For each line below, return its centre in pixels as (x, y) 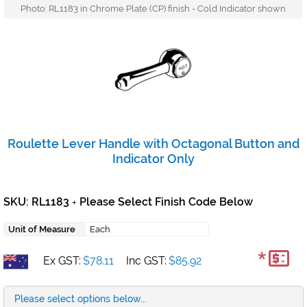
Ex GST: (62, 260)
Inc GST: (146, 260)
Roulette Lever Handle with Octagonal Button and (153, 144)
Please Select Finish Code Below (165, 202)
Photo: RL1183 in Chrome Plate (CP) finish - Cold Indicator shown (153, 9)
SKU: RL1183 (38, 202)
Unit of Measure (42, 230)
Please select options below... (81, 299)
